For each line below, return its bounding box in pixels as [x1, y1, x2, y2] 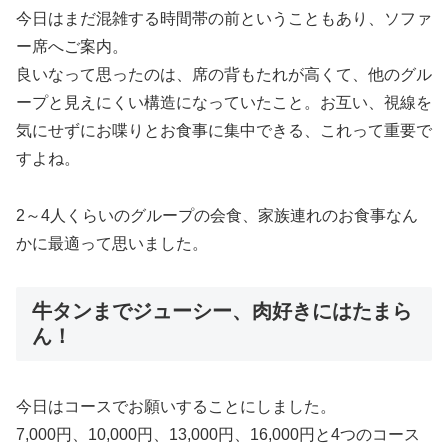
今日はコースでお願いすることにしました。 [16, 398, 336, 416]
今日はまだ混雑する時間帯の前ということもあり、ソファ [16, 10, 432, 28]
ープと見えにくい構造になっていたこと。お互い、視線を [16, 94, 432, 112]
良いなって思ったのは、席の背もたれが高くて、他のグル [16, 66, 432, 84]
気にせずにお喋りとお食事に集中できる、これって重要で [16, 122, 432, 140]
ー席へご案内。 [16, 38, 128, 56]
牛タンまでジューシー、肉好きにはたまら [32, 300, 412, 323]
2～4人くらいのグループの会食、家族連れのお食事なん [16, 207, 418, 225]
